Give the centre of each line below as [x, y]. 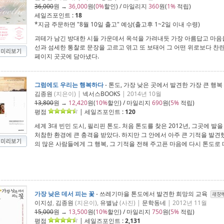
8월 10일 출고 [98, 24]
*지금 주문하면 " [57, 24]
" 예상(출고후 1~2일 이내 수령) [158, 24]
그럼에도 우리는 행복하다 [69, 85]
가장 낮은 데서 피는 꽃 [64, 194]
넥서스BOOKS [101, 94]
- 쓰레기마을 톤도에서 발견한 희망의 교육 [152, 194]
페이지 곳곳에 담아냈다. [67, 56]
